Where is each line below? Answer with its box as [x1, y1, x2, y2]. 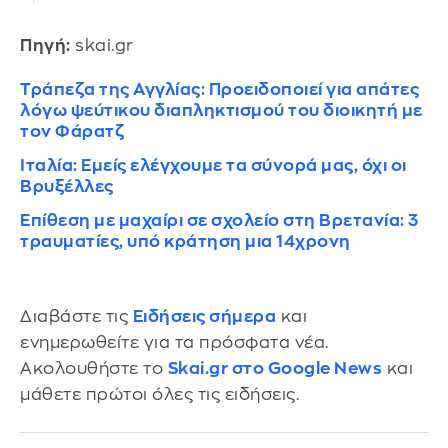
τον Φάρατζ [20, 123, 124, 141]
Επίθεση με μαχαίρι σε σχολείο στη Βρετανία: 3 [20, 212, 419, 230]
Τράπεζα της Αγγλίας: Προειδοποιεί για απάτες [20, 81, 419, 99]
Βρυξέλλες [20, 178, 114, 196]
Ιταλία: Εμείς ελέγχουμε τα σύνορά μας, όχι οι [20, 157, 407, 175]
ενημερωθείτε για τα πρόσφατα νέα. [20, 334, 329, 352]
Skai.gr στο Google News [167, 360, 382, 378]
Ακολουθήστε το [20, 360, 168, 378]
